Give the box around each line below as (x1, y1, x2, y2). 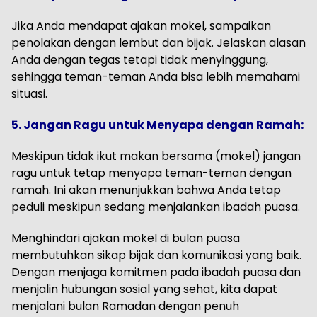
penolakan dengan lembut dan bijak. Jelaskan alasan (11, 35, 306, 52)
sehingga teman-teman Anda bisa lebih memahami (11, 69, 300, 86)
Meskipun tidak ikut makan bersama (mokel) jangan (11, 148, 301, 165)
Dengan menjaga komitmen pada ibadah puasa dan (11, 264, 301, 281)
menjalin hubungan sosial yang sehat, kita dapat (11, 281, 277, 298)
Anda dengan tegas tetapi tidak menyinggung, (11, 52, 268, 69)
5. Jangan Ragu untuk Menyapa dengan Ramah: (11, 117, 304, 134)
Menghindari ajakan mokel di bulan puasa (11, 230, 240, 247)
